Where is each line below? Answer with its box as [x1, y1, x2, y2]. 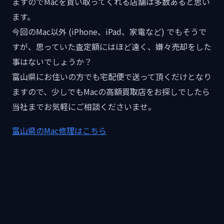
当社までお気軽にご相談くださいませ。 [12, 100, 156, 113]
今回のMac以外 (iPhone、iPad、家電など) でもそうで [12, 25, 206, 38]
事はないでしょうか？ [12, 55, 92, 68]
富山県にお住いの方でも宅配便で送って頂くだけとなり [12, 70, 211, 83]
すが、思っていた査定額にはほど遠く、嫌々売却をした [12, 40, 211, 53]
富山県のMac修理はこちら [12, 124, 106, 137]
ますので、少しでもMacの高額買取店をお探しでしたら [12, 85, 210, 98]
